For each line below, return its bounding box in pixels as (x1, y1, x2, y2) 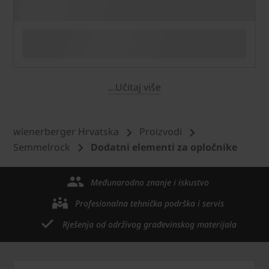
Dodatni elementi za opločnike (91, 140, 237, 154)
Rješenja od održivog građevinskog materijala (62, 219, 237, 231)
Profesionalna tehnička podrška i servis (75, 198, 224, 210)
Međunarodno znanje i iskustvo (90, 177, 209, 189)
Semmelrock (13, 140, 70, 154)
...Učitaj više (108, 80, 161, 94)
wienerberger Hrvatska (13, 125, 119, 138)
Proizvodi (139, 125, 182, 138)
